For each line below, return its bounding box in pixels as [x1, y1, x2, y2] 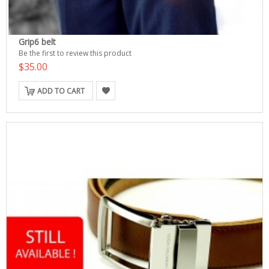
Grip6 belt [19, 36, 56, 47]
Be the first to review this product [19, 48, 131, 58]
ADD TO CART [37, 86, 85, 96]
